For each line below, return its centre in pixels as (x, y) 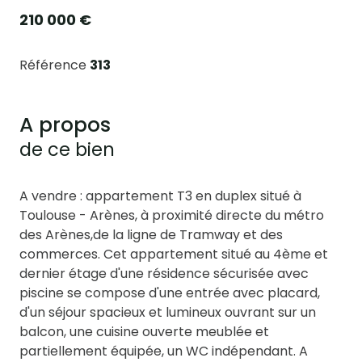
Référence (55, 65)
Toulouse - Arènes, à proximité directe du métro (172, 215)
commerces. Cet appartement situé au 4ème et (174, 254)
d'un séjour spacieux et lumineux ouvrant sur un (168, 312)
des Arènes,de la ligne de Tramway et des (151, 234)
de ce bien (67, 149)
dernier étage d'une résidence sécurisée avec (164, 273)
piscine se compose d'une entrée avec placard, (170, 293)
